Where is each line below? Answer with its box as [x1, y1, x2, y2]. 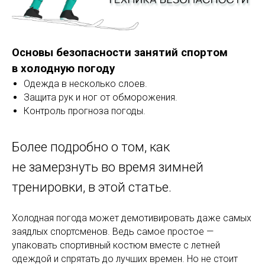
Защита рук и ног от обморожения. [24, 91, 177, 103]
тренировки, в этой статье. [12, 179, 172, 195]
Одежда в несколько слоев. [24, 77, 147, 89]
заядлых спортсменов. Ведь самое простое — [12, 225, 214, 237]
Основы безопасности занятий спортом [12, 46, 228, 59]
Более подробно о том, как [12, 139, 170, 154]
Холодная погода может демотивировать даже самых [12, 212, 251, 224]
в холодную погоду [12, 62, 115, 75]
